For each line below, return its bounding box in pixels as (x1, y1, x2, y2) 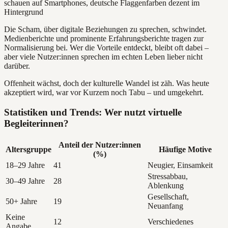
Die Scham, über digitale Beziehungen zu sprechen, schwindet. (4, 25, 207, 34)
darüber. (4, 62, 30, 71)
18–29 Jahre (6, 160, 45, 169)
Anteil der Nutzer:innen (58, 140, 141, 149)
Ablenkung (148, 181, 184, 190)
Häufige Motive (158, 145, 212, 154)
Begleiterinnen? (4, 118, 69, 129)
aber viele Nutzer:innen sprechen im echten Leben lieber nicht (4, 52, 203, 62)
